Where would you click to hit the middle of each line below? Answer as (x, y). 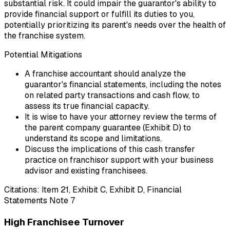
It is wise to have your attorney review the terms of (121, 117)
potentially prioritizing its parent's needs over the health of (115, 25)
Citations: (22, 189)
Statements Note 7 (40, 200)
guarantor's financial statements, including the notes (123, 84)
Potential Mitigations (43, 54)
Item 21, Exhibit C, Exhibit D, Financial (112, 189)
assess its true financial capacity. (87, 106)
